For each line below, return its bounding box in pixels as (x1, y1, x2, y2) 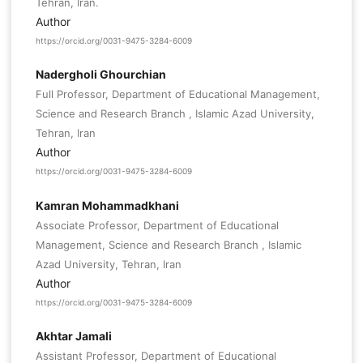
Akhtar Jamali (35, 328, 112, 343)
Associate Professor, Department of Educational (35, 218, 279, 232)
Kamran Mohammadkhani (35, 198, 179, 212)
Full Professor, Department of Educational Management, (35, 88, 320, 101)
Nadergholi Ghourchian (35, 67, 166, 82)
